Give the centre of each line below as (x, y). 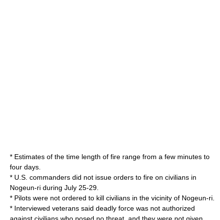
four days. (25, 167)
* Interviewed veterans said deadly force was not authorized (102, 208)
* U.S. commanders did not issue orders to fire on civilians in (103, 177)
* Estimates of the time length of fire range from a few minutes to (110, 157)
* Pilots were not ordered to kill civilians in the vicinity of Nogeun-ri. (112, 198)
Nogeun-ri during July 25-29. (54, 188)
